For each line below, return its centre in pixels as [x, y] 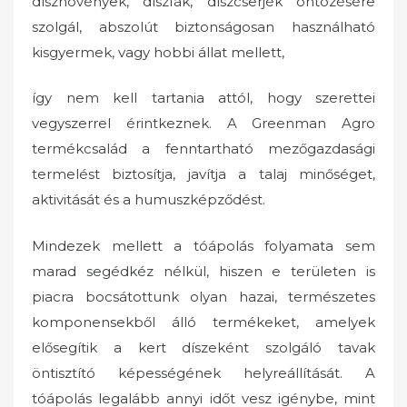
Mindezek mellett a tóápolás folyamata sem [203, 245]
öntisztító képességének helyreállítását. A [203, 372]
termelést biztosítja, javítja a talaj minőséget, [203, 174]
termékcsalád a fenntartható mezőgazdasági [203, 149]
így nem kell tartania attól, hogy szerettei [203, 98]
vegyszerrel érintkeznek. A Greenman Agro [203, 124]
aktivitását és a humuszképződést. [149, 200]
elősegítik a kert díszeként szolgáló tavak [203, 347]
